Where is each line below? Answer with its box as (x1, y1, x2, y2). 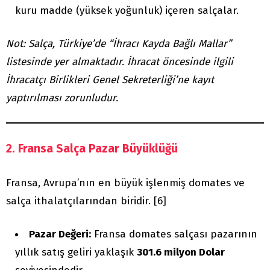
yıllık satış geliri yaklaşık (15, 246, 137, 259)
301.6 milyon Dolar (137, 246, 225, 259)
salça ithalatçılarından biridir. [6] (6, 195, 166, 208)
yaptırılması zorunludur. (6, 92, 118, 105)
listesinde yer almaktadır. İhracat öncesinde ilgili (6, 55, 233, 69)
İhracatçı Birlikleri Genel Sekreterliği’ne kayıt (6, 74, 214, 87)
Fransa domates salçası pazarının (91, 228, 257, 241)
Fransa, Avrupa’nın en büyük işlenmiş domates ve (6, 177, 245, 190)
